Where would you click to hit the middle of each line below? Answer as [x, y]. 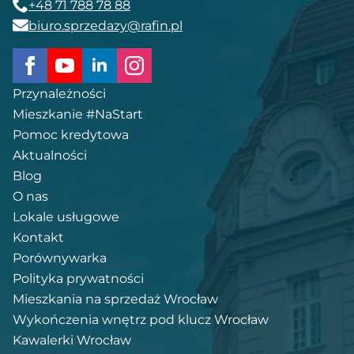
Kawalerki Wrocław [72, 340]
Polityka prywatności [78, 278]
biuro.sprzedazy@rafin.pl [105, 25]
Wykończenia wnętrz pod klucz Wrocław [141, 319]
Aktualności [50, 155]
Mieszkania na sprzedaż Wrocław [115, 299]
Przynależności [59, 93]
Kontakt [38, 237]
